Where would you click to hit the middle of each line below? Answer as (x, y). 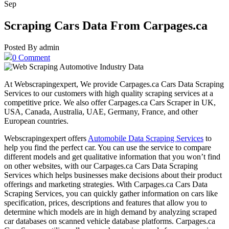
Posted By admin (32, 47)
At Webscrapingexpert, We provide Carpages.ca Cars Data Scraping (114, 84)
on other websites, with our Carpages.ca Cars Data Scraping (101, 166)
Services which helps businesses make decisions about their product (113, 175)
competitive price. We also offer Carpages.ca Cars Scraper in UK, (110, 102)
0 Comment (31, 57)
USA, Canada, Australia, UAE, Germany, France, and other (101, 111)
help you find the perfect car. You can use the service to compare (108, 147)
